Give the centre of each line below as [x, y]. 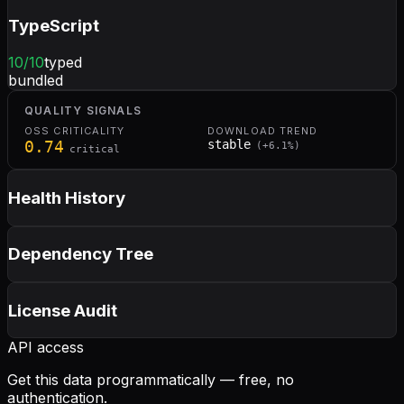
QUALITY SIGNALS [83, 111]
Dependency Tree [81, 254]
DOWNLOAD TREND [263, 131]
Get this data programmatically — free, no [151, 380]
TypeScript [54, 26]
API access [46, 348]
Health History [67, 197]
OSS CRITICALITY [75, 131]
